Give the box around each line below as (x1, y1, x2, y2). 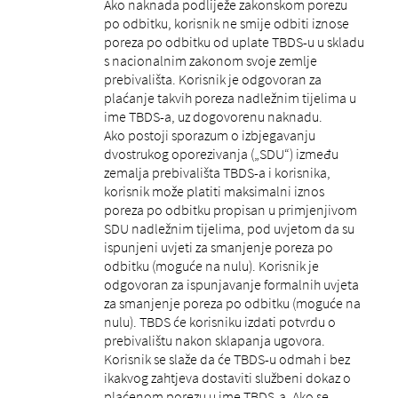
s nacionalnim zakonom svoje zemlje (103, 51, 317, 69)
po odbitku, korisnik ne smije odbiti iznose (103, 13, 349, 32)
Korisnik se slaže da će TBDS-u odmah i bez (103, 349, 350, 368)
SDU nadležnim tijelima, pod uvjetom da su (103, 219, 354, 237)
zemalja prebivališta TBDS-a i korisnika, (103, 163, 330, 181)
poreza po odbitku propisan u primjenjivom (103, 200, 357, 219)
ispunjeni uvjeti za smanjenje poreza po (103, 237, 333, 256)
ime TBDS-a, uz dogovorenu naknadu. (103, 107, 322, 125)
